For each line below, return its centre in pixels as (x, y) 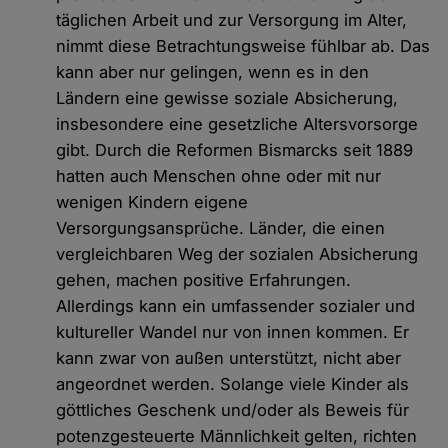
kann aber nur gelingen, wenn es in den (213, 72)
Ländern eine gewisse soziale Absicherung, (227, 98)
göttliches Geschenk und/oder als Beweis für (233, 410)
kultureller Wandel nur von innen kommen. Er (233, 332)
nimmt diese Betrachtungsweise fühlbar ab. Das (243, 46)
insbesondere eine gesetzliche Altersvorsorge (237, 124)
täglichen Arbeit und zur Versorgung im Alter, (232, 20)
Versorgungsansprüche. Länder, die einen (221, 228)
